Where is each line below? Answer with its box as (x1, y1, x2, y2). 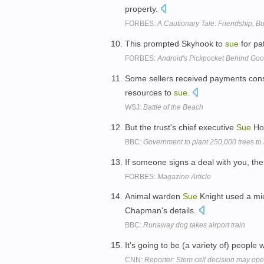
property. (125, 4, 160, 14)
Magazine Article (157, 172, 211, 181)
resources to (125, 87, 174, 97)
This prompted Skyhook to (125, 39, 225, 49)
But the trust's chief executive (125, 122, 236, 132)
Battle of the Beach (143, 103, 203, 111)
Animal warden (125, 192, 183, 202)
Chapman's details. (125, 206, 199, 216)
